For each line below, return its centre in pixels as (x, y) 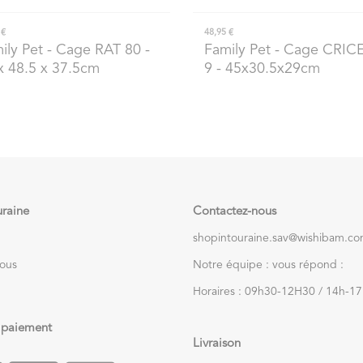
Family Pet (237, 50)
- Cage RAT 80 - (96, 50)
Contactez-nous (235, 211)
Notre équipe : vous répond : (268, 265)
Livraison (217, 344)
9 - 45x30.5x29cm (262, 68)
